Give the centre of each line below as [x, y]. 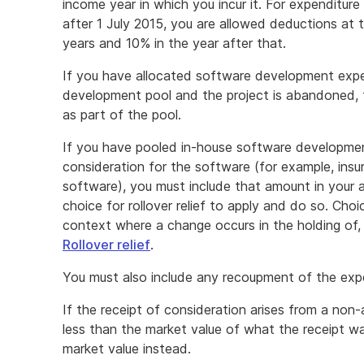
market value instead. [127, 349]
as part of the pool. [122, 115]
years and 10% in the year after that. [174, 43]
